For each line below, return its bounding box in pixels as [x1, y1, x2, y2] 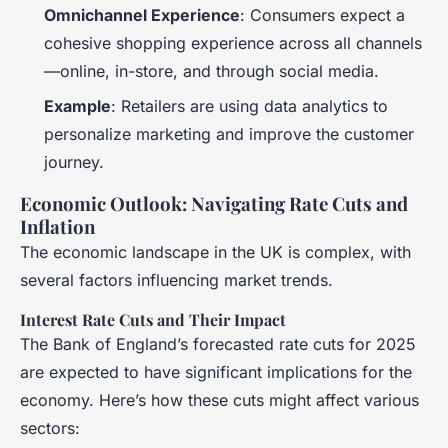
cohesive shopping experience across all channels [44, 33, 422, 54]
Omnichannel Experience [44, 5, 240, 26]
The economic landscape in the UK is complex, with [20, 241, 411, 262]
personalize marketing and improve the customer [44, 123, 414, 144]
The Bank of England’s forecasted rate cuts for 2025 [20, 333, 416, 354]
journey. [44, 151, 104, 172]
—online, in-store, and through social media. [44, 61, 379, 82]
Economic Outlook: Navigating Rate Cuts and [20, 190, 408, 216]
